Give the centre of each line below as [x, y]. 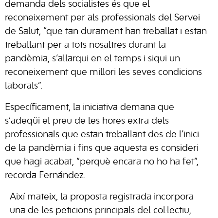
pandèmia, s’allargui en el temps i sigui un [92, 59]
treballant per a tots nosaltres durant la [85, 45]
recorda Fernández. [45, 176]
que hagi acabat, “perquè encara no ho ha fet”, [102, 162]
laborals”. [24, 86]
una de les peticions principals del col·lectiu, [100, 211]
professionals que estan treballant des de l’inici [102, 135]
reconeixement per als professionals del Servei [102, 18]
